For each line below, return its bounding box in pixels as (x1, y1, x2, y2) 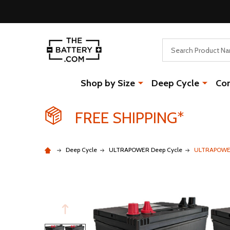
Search (162, 39, 186, 49)
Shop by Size (80, 78, 135, 89)
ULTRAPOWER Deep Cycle (109, 146, 182, 154)
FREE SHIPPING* (75, 108, 184, 127)
